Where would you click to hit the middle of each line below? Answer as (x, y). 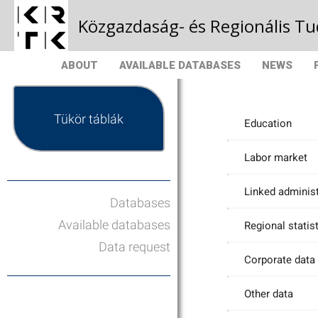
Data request (135, 247)
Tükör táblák (89, 119)
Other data (269, 294)
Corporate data (280, 260)
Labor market (276, 158)
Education (268, 124)
